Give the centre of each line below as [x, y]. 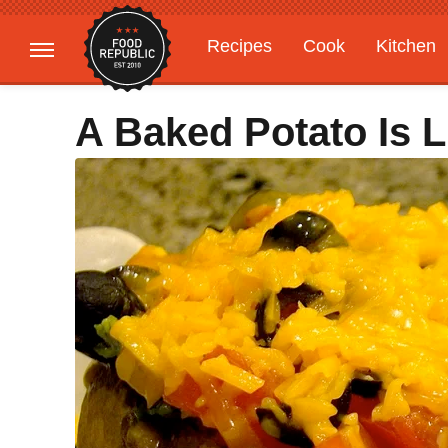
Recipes [239, 46]
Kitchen [406, 46]
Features [357, 85]
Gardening [249, 85]
